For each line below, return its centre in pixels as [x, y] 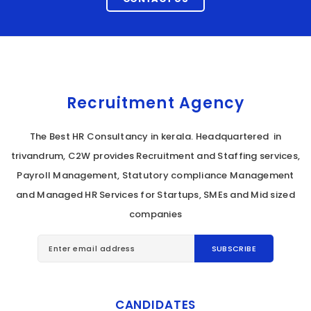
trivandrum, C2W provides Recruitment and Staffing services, [155, 156]
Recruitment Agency [155, 103]
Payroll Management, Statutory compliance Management [155, 175]
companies [155, 214]
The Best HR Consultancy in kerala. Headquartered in [155, 136]
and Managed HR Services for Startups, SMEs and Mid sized [155, 195]
